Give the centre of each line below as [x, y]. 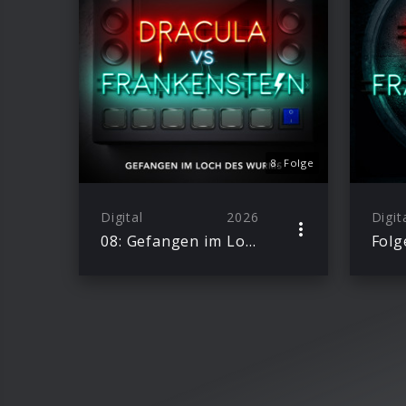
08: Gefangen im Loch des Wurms [250, 241]
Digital [122, 217]
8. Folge [292, 163]
